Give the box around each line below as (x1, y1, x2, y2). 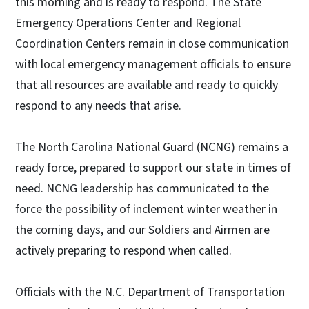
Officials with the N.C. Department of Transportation (15, 283, 285, 301)
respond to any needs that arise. (15, 97, 192, 115)
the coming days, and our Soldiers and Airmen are (15, 221, 270, 239)
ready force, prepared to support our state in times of (15, 159, 291, 177)
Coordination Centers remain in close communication (15, 35, 289, 53)
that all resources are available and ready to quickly (15, 77, 278, 94)
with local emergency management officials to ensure (15, 56, 291, 74)
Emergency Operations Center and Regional (15, 14, 241, 32)
